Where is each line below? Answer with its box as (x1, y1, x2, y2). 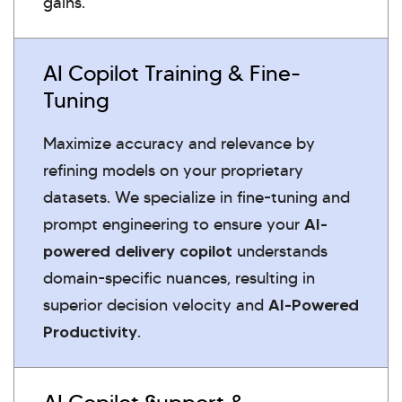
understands (232, 240, 328, 261)
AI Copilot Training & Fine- (43, 59, 301, 87)
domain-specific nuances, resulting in (43, 267, 315, 288)
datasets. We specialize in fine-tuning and (43, 187, 350, 207)
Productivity (43, 321, 137, 342)
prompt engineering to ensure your (43, 214, 304, 234)
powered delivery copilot (43, 240, 232, 261)
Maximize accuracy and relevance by (43, 133, 315, 153)
